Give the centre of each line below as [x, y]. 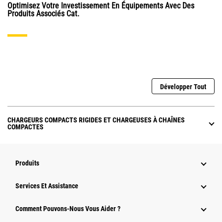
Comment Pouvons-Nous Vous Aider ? [68, 209]
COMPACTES [26, 127]
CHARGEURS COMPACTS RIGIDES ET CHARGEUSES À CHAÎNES [96, 120]
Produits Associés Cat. [43, 14]
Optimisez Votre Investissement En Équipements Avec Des [101, 6]
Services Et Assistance [47, 186]
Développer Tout [183, 87]
